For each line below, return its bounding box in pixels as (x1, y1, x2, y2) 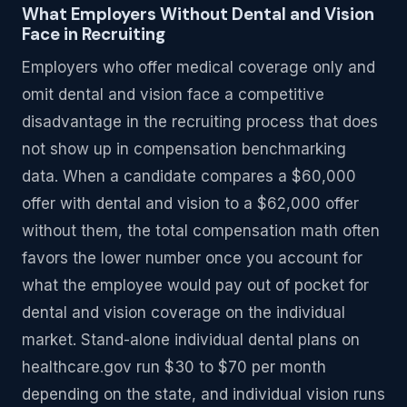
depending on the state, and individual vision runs (22, 384, 385, 403)
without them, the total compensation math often (22, 221, 380, 240)
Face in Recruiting (22, 23, 165, 46)
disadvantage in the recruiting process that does (22, 112, 378, 131)
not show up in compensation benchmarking (22, 139, 346, 158)
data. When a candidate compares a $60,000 (22, 166, 356, 185)
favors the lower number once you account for (22, 248, 362, 267)
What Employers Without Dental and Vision (22, 3, 374, 26)
